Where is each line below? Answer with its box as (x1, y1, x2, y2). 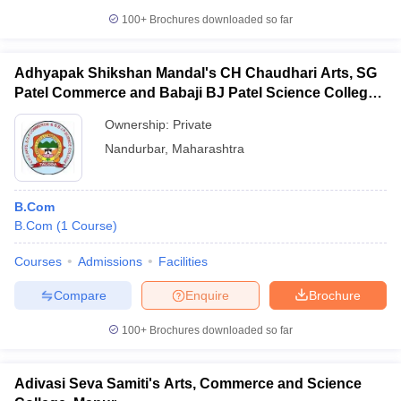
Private (173, 117, 212, 132)
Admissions (78, 254, 142, 269)
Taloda (14, 105, 60, 120)
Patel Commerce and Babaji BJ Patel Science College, (14, 85, 380, 100)
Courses (14, 254, 62, 269)
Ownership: (105, 117, 173, 132)
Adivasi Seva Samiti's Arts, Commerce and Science (14, 376, 362, 391)
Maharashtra (172, 141, 244, 156)
